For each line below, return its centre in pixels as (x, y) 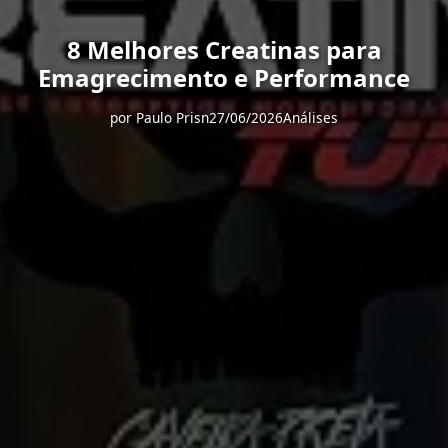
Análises (310, 117)
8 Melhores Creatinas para (224, 49)
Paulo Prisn (172, 117)
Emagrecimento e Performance (224, 77)
